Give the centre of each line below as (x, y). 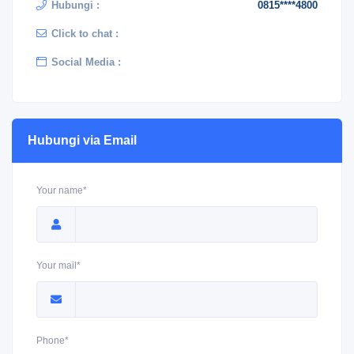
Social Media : (86, 62)
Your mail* (58, 265)
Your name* (62, 190)
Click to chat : (85, 34)
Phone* (53, 341)
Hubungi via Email (82, 140)
